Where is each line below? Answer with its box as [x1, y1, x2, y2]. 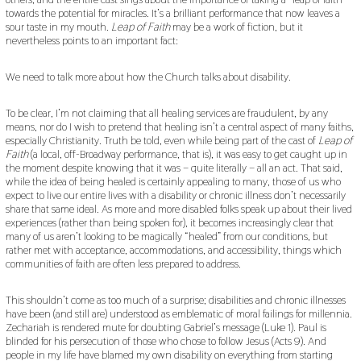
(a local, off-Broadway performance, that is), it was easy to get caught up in [27, 146, 347, 161]
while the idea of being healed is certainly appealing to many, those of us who [5, 173, 341, 189]
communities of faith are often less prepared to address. [5, 255, 241, 271]
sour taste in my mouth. [5, 19, 111, 34]
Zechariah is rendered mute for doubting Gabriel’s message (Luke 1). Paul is [5, 319, 326, 334]
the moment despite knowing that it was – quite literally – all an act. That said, [5, 160, 342, 175]
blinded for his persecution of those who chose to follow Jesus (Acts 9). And [5, 333, 326, 348]
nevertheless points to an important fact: [5, 32, 178, 48]
